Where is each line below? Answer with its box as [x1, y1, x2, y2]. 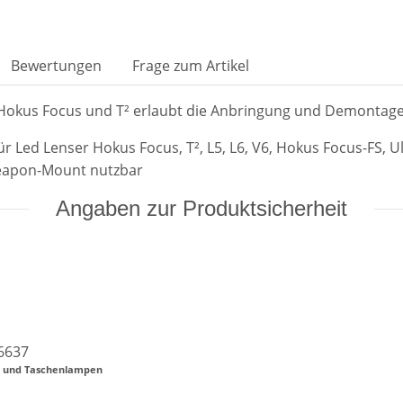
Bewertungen [11, 56, 102, 76]
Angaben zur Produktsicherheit [56, 196, 347, 221]
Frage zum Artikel [132, 56, 249, 76]
